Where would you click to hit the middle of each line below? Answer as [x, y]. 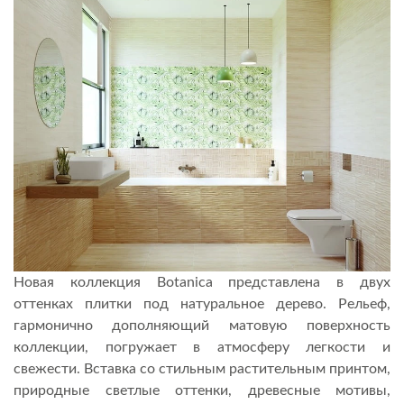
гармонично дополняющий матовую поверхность [202, 325]
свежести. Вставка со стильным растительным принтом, [202, 368]
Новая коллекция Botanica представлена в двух [202, 282]
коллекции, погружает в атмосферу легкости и [202, 347]
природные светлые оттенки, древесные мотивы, [202, 390]
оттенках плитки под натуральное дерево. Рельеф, [202, 303]
